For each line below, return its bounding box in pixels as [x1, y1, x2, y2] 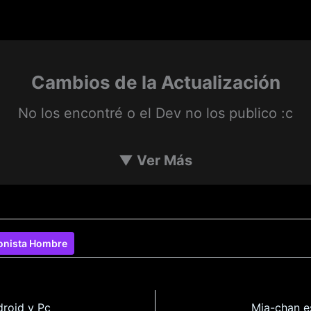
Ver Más [133, 151, 192, 169]
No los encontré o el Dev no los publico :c [18, 104, 293, 121]
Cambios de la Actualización [31, 71, 280, 93]
